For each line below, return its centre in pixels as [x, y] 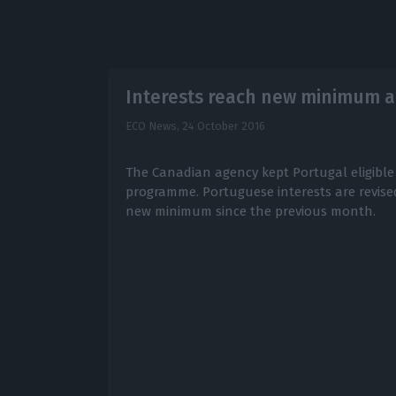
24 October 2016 [223, 126]
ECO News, [153, 126]
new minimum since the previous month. [250, 212]
